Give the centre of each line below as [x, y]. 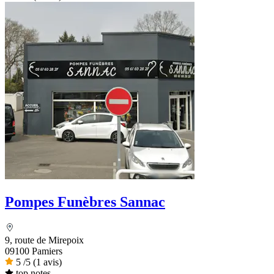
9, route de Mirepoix [44, 240]
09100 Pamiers [34, 251]
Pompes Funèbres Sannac [85, 202]
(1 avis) [47, 262]
